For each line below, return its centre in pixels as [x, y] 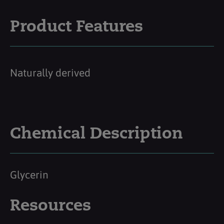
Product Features [76, 27]
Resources [50, 206]
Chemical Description [96, 134]
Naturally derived [50, 72]
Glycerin [29, 174]
